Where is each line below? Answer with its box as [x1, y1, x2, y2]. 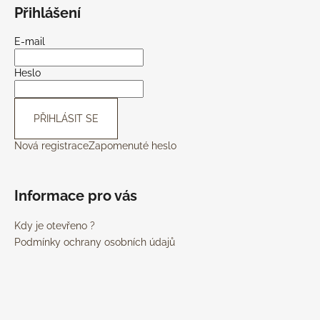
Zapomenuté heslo [89, 139, 176, 151]
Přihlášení [14, 4, 81, 21]
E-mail [14, 35, 45, 47]
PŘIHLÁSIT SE [34, 112, 99, 124]
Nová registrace [14, 139, 89, 151]
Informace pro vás [14, 186, 137, 204]
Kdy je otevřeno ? [14, 219, 95, 231]
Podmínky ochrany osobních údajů [14, 236, 175, 248]
